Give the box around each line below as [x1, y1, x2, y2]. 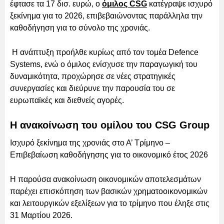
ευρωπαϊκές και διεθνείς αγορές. [10, 95, 124, 104]
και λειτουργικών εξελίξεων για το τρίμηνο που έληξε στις [10, 198, 209, 207]
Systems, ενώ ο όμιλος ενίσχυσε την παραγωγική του [10, 59, 197, 68]
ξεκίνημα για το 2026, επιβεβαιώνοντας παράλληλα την [10, 11, 202, 20]
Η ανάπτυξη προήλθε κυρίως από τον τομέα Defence [10, 47, 198, 56]
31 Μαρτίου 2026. [10, 210, 72, 219]
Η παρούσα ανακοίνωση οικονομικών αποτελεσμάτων [10, 174, 201, 183]
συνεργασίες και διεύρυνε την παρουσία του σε [10, 83, 175, 92]
